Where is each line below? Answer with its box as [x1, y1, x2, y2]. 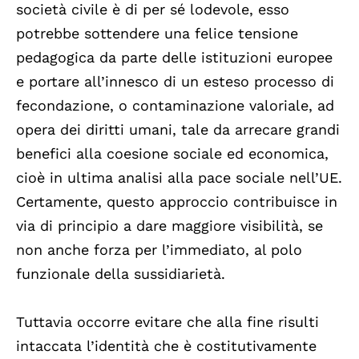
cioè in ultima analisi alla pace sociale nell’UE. [16, 169, 342, 187]
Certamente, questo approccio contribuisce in [16, 193, 337, 211]
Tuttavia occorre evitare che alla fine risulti [16, 313, 319, 331]
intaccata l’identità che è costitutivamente [16, 337, 317, 355]
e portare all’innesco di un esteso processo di [16, 73, 334, 91]
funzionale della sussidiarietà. [16, 265, 225, 283]
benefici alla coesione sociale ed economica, [16, 145, 329, 163]
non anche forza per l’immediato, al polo [16, 241, 302, 259]
